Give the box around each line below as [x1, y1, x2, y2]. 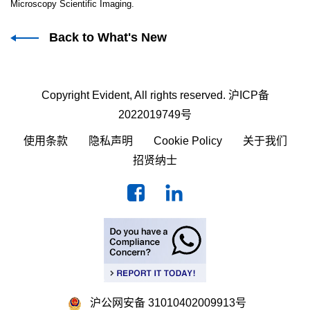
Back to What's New [49, 30, 167, 44]
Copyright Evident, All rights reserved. [41, 89, 228, 101]
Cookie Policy [153, 135, 222, 147]
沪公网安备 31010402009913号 [81, 297, 246, 309]
